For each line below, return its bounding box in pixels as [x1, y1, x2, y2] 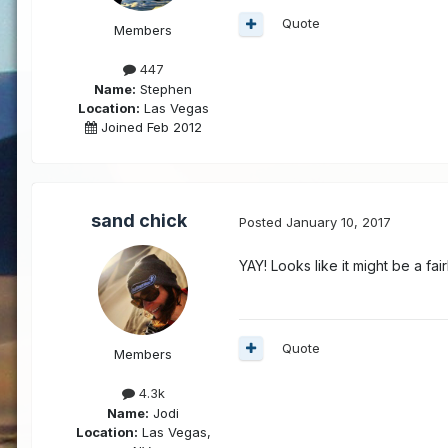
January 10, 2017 [286, 213, 391, 230]
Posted [239, 213, 286, 230]
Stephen [136, 80, 192, 97]
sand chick [91, 210, 187, 232]
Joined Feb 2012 [96, 118, 202, 135]
